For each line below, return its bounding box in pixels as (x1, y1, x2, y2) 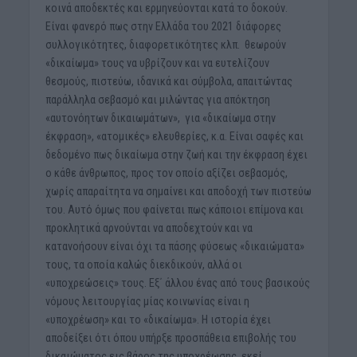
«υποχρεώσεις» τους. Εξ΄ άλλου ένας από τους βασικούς (45, 276, 310, 289)
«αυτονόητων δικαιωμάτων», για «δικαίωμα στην (45, 111, 276, 124)
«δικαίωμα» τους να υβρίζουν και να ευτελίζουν (45, 56, 269, 69)
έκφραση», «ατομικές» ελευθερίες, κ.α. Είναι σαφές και (45, 129, 304, 143)
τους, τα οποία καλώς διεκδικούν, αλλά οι (45, 257, 242, 271)
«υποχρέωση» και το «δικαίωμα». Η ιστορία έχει (45, 312, 271, 326)
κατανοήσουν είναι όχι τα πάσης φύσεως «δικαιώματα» (45, 239, 304, 253)
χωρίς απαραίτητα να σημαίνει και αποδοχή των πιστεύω (45, 184, 312, 198)
